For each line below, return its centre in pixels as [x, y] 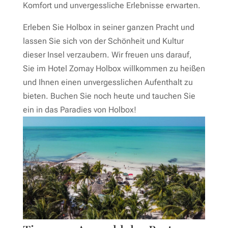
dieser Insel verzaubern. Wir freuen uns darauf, [107, 55]
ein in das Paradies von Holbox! [79, 110]
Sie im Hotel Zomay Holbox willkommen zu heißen [114, 69]
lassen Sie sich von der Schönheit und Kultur [103, 41]
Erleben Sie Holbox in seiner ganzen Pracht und [108, 27]
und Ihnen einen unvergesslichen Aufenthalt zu [108, 82]
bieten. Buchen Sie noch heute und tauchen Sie [109, 96]
